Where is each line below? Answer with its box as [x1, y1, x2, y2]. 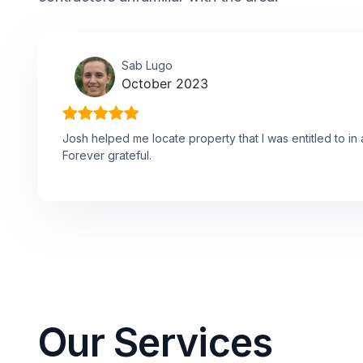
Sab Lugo [122, 58, 173, 72]
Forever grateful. [62, 147, 152, 162]
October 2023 [122, 75, 208, 92]
